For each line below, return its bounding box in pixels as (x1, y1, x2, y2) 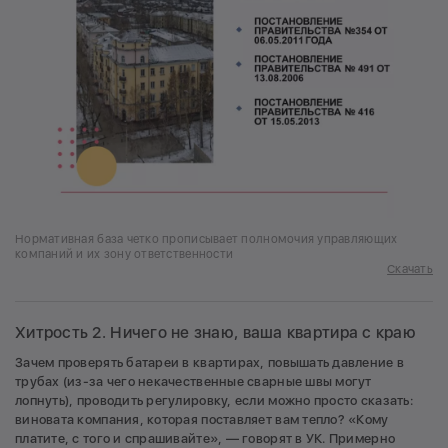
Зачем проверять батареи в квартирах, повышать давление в (15, 355, 405, 371)
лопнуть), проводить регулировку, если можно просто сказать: (15, 393, 413, 409)
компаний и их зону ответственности (15, 247, 234, 262)
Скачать (387, 262, 433, 277)
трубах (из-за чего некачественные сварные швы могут (15, 374, 372, 390)
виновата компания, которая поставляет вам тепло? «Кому (15, 412, 389, 428)
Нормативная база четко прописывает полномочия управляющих (15, 232, 398, 247)
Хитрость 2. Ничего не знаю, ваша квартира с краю (15, 323, 416, 343)
